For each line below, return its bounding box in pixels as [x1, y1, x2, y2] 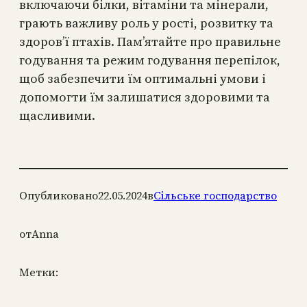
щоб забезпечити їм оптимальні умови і [19, 70, 266, 88]
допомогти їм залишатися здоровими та [19, 88, 270, 106]
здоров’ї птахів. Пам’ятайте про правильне [19, 33, 281, 51]
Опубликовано [19, 188, 98, 204]
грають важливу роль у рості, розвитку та [19, 14, 273, 32]
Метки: [19, 265, 58, 280]
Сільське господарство [153, 188, 277, 204]
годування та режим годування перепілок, [19, 51, 280, 69]
